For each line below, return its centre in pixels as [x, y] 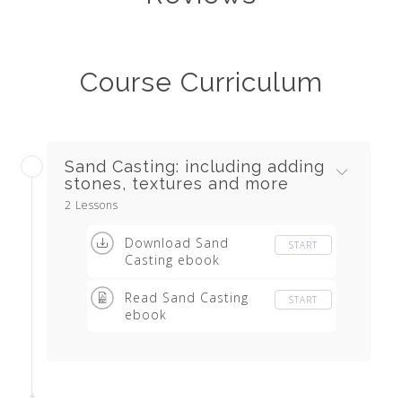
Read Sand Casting [187, 297]
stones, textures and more [177, 183]
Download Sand [177, 242]
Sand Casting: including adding [195, 166]
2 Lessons [92, 205]
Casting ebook [172, 259]
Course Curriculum [201, 82]
